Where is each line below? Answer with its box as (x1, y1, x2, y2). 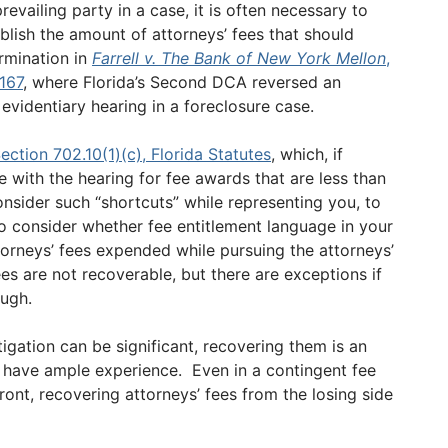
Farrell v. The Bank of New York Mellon (92, 48, 386, 69)
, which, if (271, 144, 343, 165)
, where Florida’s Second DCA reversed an (23, 72, 341, 93)
